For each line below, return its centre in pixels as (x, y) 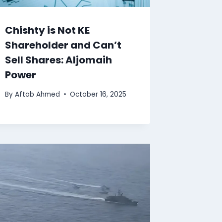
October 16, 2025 (98, 94)
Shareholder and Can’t (63, 45)
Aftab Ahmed (37, 94)
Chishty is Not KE (48, 30)
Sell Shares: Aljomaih (59, 60)
